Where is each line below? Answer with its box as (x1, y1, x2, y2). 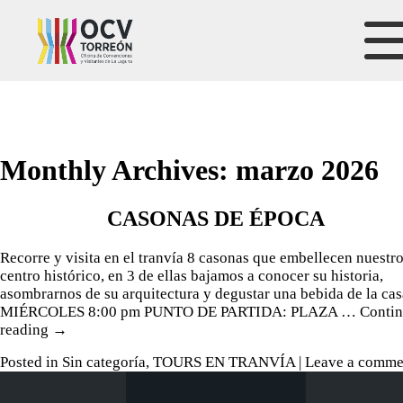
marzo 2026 (236, 154, 379, 187)
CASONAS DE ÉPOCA (107, 206, 325, 230)
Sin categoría (62, 353, 146, 371)
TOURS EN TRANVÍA (153, 353, 295, 371)
